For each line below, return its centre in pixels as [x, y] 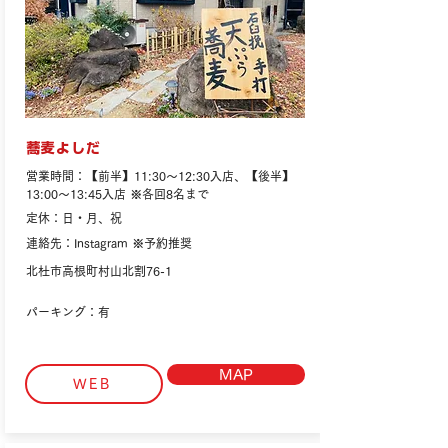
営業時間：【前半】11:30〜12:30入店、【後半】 [160, 176]
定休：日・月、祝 [74, 218]
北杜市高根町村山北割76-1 [99, 271]
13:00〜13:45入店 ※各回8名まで [117, 194]
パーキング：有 [68, 312]
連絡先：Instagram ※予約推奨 [109, 243]
